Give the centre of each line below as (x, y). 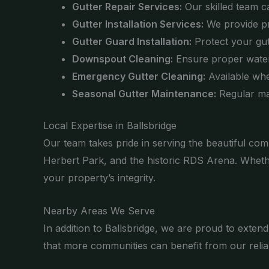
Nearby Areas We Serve (99, 210)
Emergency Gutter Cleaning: (139, 77)
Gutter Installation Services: (138, 24)
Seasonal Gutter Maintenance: (144, 94)
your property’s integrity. (99, 178)
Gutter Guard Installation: (132, 42)
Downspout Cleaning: (122, 59)
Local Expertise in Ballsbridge (110, 126)
